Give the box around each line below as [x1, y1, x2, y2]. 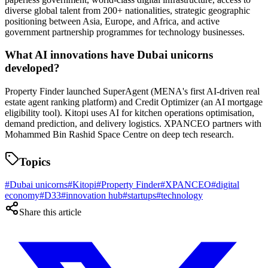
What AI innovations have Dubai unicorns [5, 48, 213, 62]
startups [127, 190, 156, 201]
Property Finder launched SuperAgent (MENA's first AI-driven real [5, 86, 260, 97]
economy [5, 190, 39, 201]
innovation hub [66, 190, 123, 201]
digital [216, 179, 239, 190]
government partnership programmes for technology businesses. [5, 26, 245, 37]
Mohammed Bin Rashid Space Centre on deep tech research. [5, 129, 234, 140]
